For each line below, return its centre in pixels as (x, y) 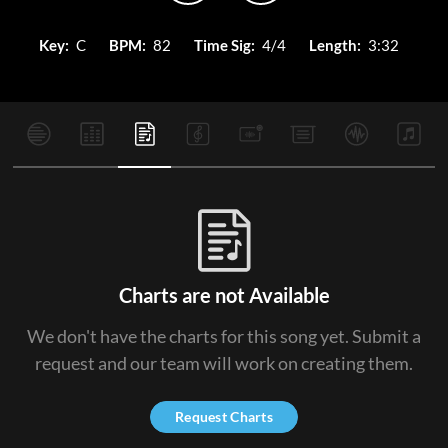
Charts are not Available (224, 295)
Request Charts (224, 416)
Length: (335, 45)
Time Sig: (224, 45)
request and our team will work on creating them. (224, 363)
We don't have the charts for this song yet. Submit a (224, 336)
